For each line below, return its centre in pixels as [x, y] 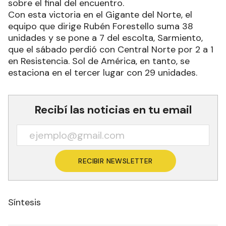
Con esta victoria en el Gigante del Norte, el [100, 14]
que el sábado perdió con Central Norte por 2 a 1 [111, 49]
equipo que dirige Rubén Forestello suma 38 [101, 26]
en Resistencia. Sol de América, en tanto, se [99, 61]
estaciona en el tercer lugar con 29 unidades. [103, 72]
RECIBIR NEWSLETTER [116, 161]
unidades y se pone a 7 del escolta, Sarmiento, [105, 38]
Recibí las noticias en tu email [113, 109]
